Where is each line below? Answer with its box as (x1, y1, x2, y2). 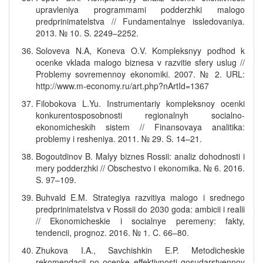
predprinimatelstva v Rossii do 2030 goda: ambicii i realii (36, 203, 245, 215)
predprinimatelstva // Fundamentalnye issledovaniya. (36, 15, 245, 27)
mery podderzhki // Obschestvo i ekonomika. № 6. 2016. (36, 162, 245, 174)
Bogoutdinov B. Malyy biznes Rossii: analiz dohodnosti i (36, 150, 245, 162)
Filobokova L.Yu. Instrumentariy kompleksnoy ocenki (36, 97, 245, 109)
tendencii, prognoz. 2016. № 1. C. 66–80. (36, 227, 189, 238)
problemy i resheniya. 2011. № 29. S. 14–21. (36, 133, 202, 144)
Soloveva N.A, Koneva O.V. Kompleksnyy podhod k (36, 45, 245, 56)
